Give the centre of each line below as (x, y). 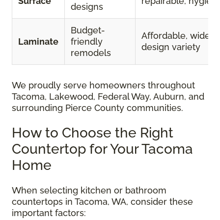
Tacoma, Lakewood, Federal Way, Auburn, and (108, 97)
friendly (87, 42)
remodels (91, 53)
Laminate (38, 42)
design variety (171, 47)
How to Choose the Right (93, 133)
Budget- (88, 30)
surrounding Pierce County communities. (97, 108)
